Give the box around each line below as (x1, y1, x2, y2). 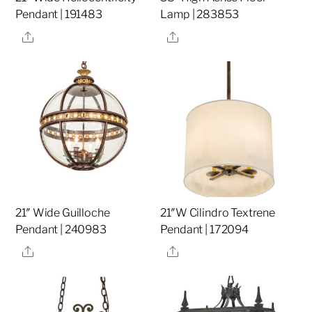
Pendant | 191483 (15, 8, 102, 22)
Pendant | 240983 (15, 223, 107, 236)
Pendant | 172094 (160, 223, 249, 236)
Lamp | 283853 (160, 8, 239, 22)
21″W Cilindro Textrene (160, 206, 275, 219)
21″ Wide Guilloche (15, 206, 110, 219)
